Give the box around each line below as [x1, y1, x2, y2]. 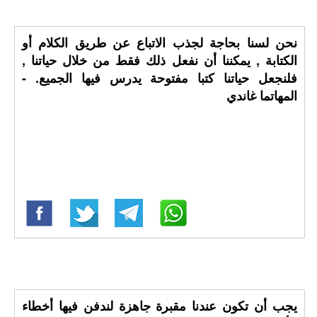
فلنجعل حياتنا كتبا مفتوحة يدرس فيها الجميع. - [22, 69, 297, 87]
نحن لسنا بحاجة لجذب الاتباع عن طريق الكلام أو [22, 33, 297, 52]
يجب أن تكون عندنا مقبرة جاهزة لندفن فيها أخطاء [22, 296, 297, 315]
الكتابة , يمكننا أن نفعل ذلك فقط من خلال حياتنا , [22, 51, 297, 69]
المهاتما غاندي [226, 86, 297, 105]
